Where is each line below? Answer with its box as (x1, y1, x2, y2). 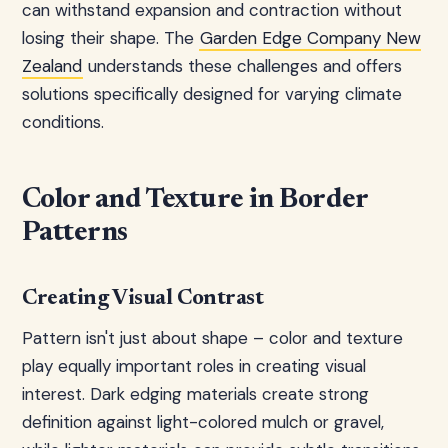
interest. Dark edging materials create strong (22, 383, 369, 405)
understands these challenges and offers (83, 55, 402, 77)
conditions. (22, 111, 104, 133)
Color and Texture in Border (22, 186, 368, 214)
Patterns (22, 219, 128, 247)
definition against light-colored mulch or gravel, (22, 411, 384, 433)
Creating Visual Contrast (22, 288, 264, 310)
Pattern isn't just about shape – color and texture (22, 327, 403, 349)
